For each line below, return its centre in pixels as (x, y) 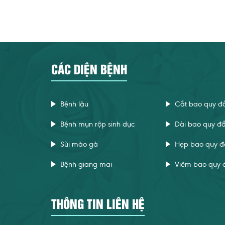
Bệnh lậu (74, 104)
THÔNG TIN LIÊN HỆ (98, 203)
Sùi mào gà (79, 144)
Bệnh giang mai (86, 164)
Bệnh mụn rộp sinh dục (97, 124)
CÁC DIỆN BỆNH (89, 69)
